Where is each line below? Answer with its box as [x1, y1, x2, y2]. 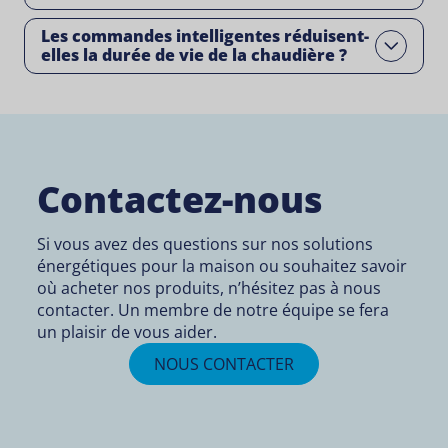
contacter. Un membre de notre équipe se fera [37, 299, 390, 322]
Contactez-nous [37, 175, 324, 225]
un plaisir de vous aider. [37, 321, 218, 344]
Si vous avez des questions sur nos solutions [37, 233, 374, 256]
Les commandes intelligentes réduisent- [41, 25, 369, 48]
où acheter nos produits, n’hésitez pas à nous [37, 277, 382, 300]
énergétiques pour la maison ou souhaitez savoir [37, 255, 408, 278]
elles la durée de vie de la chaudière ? [41, 44, 347, 67]
